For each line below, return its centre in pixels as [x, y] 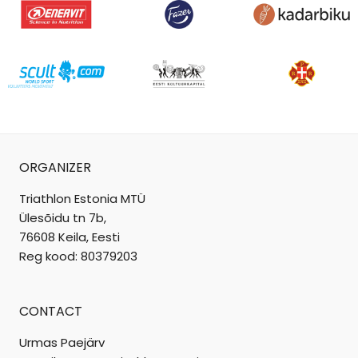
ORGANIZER [55, 167]
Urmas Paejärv [62, 342]
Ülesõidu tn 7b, [63, 218]
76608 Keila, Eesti [70, 237]
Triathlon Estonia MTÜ [82, 199]
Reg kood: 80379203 [78, 256]
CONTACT [51, 311]
